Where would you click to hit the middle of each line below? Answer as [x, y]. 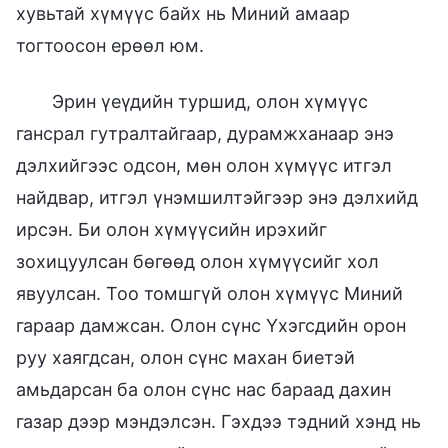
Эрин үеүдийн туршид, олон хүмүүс [210, 101]
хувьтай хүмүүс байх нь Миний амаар [183, 13]
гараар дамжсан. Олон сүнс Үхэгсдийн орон [211, 325]
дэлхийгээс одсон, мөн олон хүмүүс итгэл [204, 165]
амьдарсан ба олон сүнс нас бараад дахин [203, 389]
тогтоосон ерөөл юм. [110, 45]
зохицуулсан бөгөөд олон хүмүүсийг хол [197, 261]
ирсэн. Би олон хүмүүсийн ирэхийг [171, 229]
